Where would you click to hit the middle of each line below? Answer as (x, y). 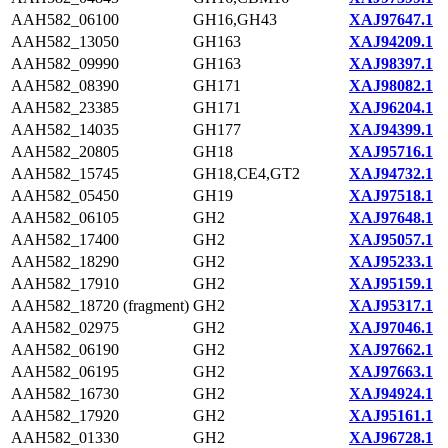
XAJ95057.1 (391, 239)
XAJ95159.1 (391, 283)
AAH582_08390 (65, 85)
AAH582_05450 (65, 195)
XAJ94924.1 (391, 393)
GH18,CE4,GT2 (246, 173)
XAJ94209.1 (391, 41)
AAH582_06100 (65, 19)
